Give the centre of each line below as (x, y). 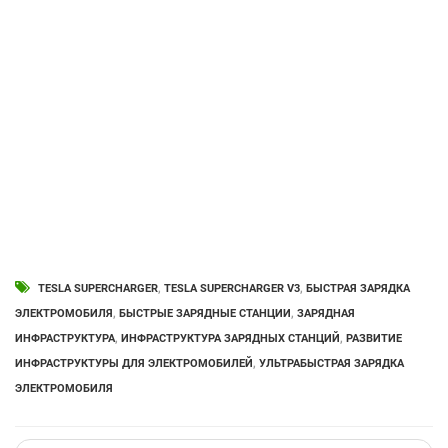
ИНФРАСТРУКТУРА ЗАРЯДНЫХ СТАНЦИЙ (230, 338)
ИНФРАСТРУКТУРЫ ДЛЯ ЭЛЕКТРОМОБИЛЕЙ (134, 363)
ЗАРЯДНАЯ (326, 313)
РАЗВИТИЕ (374, 338)
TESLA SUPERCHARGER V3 (232, 288)
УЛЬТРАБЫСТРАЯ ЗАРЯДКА (331, 363)
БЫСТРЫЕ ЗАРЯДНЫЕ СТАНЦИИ (205, 313)
